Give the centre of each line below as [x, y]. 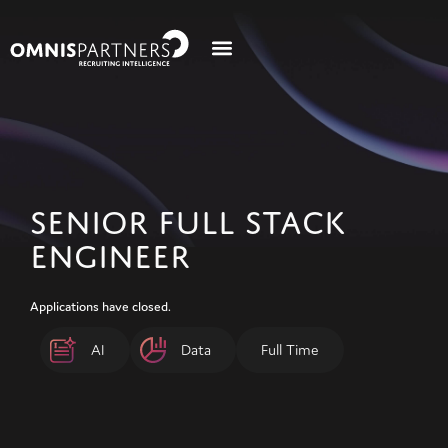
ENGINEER [110, 256]
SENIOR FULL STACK [187, 222]
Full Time [290, 349]
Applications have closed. [100, 306]
